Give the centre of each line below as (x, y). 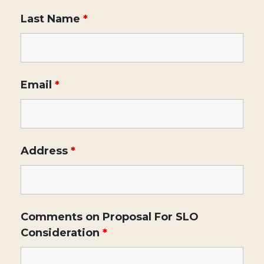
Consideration (62, 233)
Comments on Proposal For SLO (110, 217)
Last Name (52, 19)
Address (46, 151)
